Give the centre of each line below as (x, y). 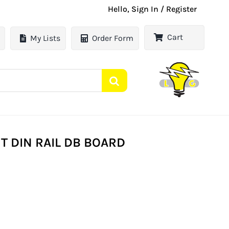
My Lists (45, 38)
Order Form (113, 38)
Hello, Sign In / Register (153, 9)
